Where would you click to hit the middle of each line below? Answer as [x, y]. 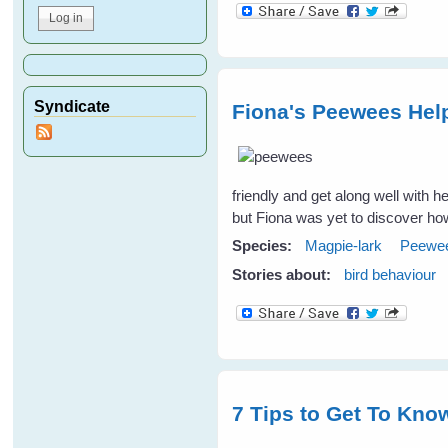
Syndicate [72, 105]
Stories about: [284, 275]
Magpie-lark [344, 245]
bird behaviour [390, 275]
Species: [264, 245]
